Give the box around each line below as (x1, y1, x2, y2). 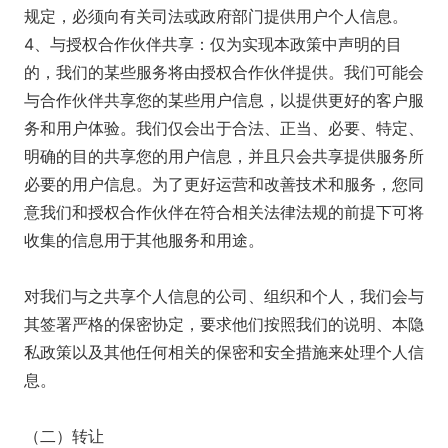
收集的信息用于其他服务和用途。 (24, 230, 264, 250)
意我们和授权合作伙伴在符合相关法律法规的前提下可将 (24, 202, 424, 222)
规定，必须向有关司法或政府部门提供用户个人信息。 (24, 6, 408, 26)
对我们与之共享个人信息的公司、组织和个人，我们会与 (24, 286, 424, 306)
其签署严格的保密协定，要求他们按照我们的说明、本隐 (24, 314, 424, 334)
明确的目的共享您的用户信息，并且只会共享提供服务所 (24, 146, 424, 166)
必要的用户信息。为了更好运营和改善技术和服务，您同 (24, 174, 424, 194)
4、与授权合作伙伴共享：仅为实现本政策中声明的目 (24, 34, 402, 54)
